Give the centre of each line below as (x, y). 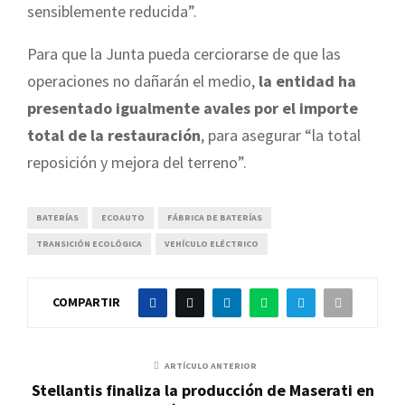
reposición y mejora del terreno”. (137, 163)
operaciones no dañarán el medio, (141, 81)
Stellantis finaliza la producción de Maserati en (202, 391)
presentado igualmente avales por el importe (193, 108)
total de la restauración (114, 136)
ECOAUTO (123, 218)
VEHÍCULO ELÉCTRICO (212, 244)
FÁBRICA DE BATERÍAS (215, 218)
